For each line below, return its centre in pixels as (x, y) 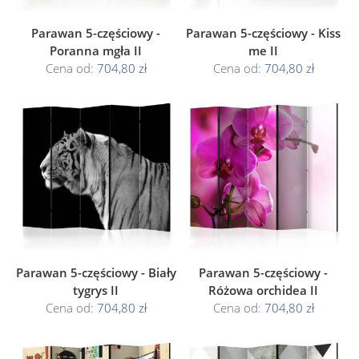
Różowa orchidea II (263, 290)
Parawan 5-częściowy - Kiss (263, 33)
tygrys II (96, 290)
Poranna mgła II (96, 50)
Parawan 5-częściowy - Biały (96, 272)
